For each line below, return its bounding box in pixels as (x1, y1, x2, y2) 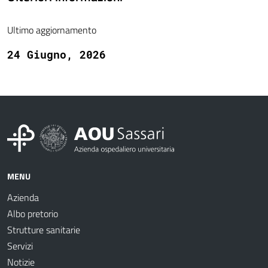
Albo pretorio (7, 206, 58, 221)
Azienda (7, 190, 39, 205)
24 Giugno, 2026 (7, 47, 106, 62)
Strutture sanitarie (7, 223, 80, 237)
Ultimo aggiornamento (7, 23, 96, 38)
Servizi (7, 239, 33, 254)
